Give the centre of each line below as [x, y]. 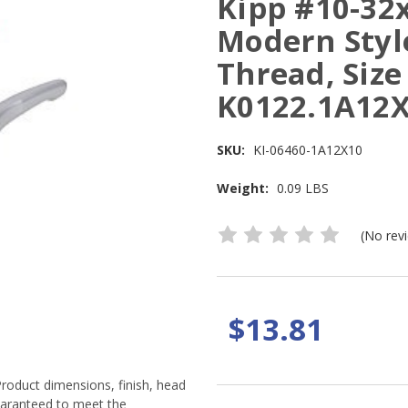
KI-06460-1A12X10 [307, 150]
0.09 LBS [302, 189]
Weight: [243, 189]
